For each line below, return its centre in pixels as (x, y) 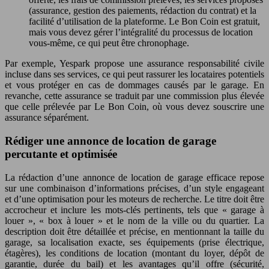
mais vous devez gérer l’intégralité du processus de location (141, 32)
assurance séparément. (47, 118)
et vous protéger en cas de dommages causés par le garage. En (134, 85)
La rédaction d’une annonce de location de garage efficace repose (134, 177)
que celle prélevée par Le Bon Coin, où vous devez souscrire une (134, 107)
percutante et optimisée (61, 154)
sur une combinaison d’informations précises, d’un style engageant (134, 188)
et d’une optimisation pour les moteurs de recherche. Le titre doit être (134, 199)
